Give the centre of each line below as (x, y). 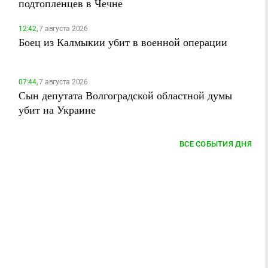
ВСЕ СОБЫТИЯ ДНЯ (216, 144)
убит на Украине (57, 109)
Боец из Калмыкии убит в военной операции (123, 42)
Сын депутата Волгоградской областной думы (125, 95)
